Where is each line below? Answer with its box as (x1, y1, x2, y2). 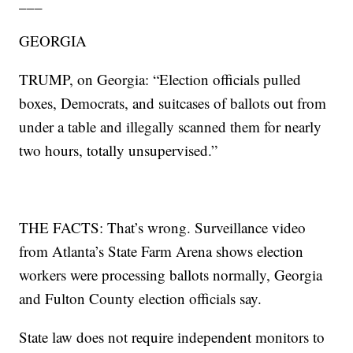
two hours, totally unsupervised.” (19, 140, 218, 161)
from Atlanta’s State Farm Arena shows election (19, 241, 304, 262)
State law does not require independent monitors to (19, 327, 325, 347)
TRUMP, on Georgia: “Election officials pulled (19, 69, 302, 90)
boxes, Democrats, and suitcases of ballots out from (19, 93, 327, 113)
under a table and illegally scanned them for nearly (19, 117, 322, 137)
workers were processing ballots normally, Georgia (19, 265, 323, 285)
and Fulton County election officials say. (19, 288, 262, 309)
